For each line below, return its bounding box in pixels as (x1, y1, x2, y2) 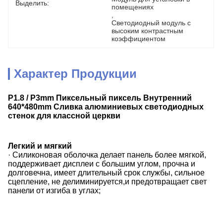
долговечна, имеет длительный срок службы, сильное (8, 168, 205, 177)
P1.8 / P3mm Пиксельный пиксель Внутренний (8, 94, 192, 102)
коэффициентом (111, 35, 166, 43)
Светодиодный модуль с (111, 19, 191, 27)
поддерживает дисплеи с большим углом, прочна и (8, 160, 195, 168)
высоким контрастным (111, 27, 183, 35)
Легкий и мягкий (8, 142, 72, 150)
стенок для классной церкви (8, 111, 120, 120)
